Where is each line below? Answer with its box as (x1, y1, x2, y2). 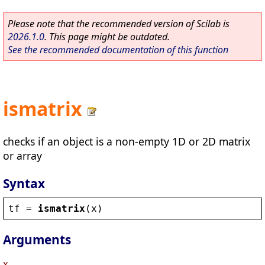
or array (3, 148, 42, 163)
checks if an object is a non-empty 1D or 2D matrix (3, 134, 250, 148)
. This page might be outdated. (44, 30, 170, 43)
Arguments (3, 231, 71, 248)
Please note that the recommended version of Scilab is (8, 17, 230, 30)
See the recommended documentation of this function (8, 43, 228, 56)
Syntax (3, 174, 45, 192)
